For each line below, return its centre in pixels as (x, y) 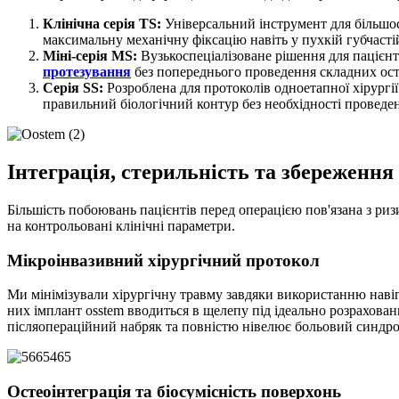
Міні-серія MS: (92, 56)
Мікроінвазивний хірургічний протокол (163, 260)
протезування (87, 72)
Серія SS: (73, 88)
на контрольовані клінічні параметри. (121, 225)
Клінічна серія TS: (104, 24)
